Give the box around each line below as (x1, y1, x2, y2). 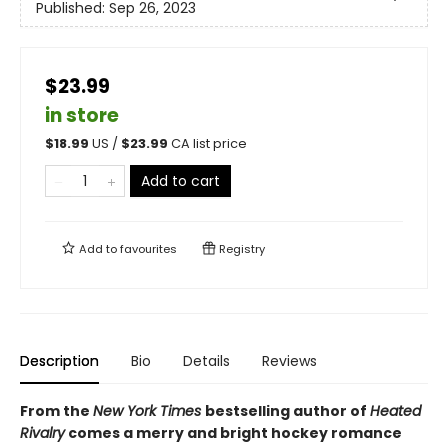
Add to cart (141, 171, 220, 192)
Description (20, 351, 99, 372)
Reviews (262, 351, 317, 372)
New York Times (93, 401, 205, 422)
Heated (370, 401, 421, 422)
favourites (120, 241, 177, 258)
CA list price (171, 135, 247, 153)
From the (20, 401, 93, 422)
